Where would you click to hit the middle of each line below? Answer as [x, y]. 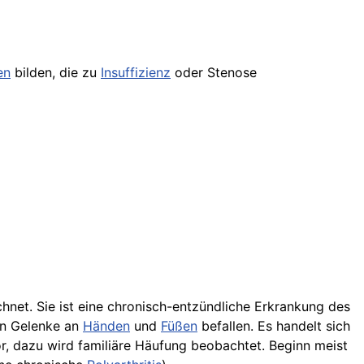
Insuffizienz [136, 72]
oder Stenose [214, 72]
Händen [106, 326]
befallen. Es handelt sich [274, 326]
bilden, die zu [56, 72]
